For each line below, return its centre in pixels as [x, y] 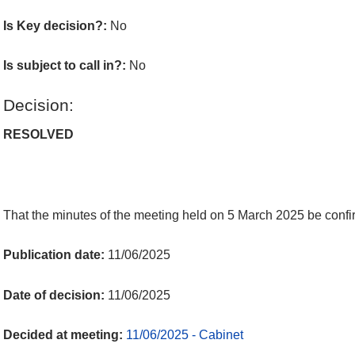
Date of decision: [55, 295]
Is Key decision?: [57, 25]
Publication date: [55, 255]
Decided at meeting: [65, 335]
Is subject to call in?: [66, 66]
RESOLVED [38, 135]
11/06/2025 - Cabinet [185, 335]
